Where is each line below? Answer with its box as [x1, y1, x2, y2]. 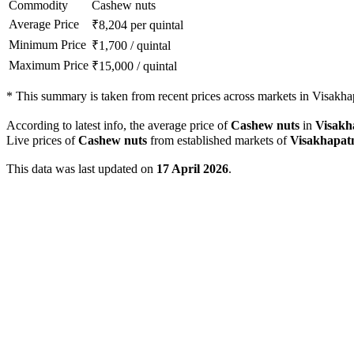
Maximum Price [9, 58, 88, 73]
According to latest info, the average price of [6, 119, 231, 133]
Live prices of [6, 134, 78, 148]
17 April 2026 [156, 162, 228, 176]
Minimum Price [9, 38, 86, 52]
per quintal [130, 18, 183, 32]
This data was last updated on [6, 162, 156, 176]
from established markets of [147, 134, 290, 148]
